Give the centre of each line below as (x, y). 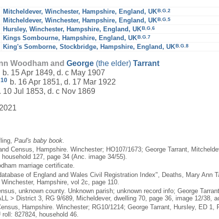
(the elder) (113, 64)
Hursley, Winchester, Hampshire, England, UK (72, 29)
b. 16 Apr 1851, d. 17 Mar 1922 (62, 82)
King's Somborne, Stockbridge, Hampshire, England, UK (89, 47)
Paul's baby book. (39, 140)
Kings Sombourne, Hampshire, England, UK (70, 38)
